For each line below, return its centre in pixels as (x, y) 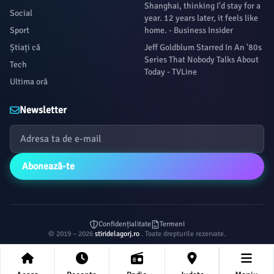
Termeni (172, 224)
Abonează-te (48, 166)
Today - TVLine (171, 72)
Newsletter (43, 110)
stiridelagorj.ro (118, 234)
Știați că (25, 47)
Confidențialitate (124, 224)
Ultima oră (29, 82)
